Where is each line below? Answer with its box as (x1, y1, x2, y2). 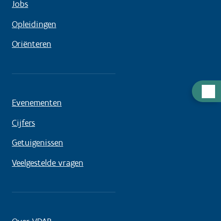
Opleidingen (12, 18, 56, 30)
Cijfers (12, 117, 35, 128)
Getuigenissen (12, 137, 63, 148)
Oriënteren (12, 38, 51, 50)
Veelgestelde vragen (12, 157, 83, 168)
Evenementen (12, 97, 62, 109)
